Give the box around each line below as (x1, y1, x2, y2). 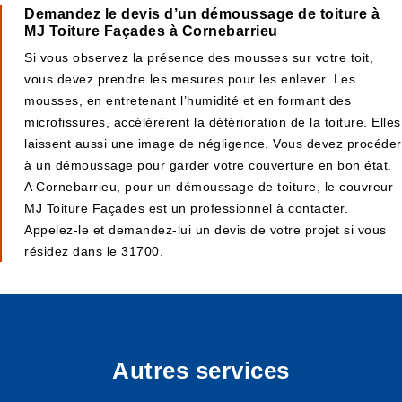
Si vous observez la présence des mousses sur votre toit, (24, 50, 373, 65)
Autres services (112, 357, 290, 384)
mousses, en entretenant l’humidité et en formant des (24, 93, 351, 108)
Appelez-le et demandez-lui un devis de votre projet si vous (24, 223, 387, 237)
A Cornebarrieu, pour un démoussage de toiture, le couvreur (24, 179, 393, 194)
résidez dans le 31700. (24, 244, 163, 258)
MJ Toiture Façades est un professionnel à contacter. (24, 201, 348, 215)
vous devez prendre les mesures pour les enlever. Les (24, 72, 355, 86)
